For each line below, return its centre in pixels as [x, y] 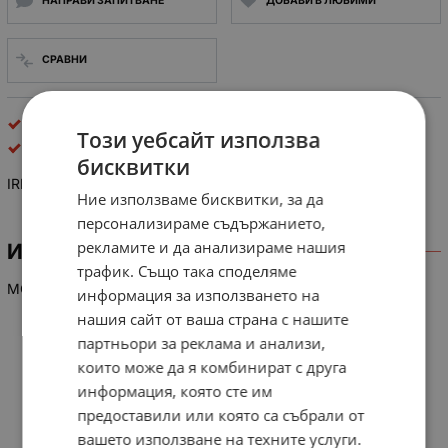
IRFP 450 [37, 184]
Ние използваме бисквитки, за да [200, 199]
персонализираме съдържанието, [201, 223]
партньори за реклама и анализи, [201, 343]
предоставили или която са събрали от [221, 415]
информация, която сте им [175, 391]
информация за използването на [198, 295]
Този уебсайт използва [199, 140]
